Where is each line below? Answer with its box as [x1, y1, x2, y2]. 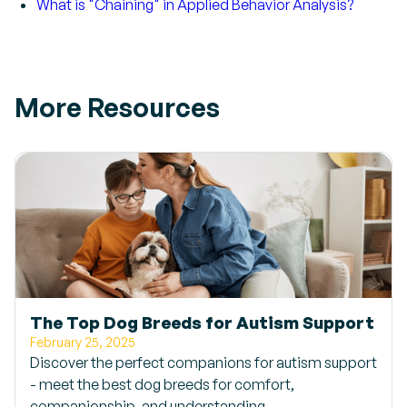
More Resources [15, 91, 220, 124]
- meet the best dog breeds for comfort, [30, 375, 294, 393]
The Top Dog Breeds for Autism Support [30, 312, 374, 333]
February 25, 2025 [30, 334, 135, 350]
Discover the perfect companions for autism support [30, 353, 377, 372]
